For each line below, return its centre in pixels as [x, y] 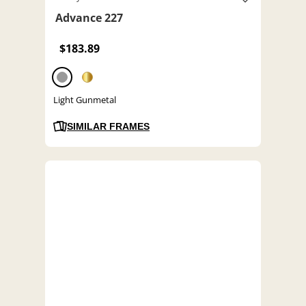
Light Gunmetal [85, 100]
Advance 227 [89, 18]
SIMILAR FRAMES [108, 127]
